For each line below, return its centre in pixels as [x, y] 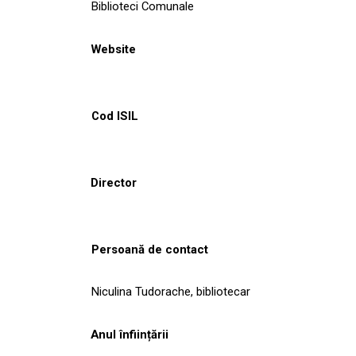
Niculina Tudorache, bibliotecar [171, 291]
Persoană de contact [150, 249]
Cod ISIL [115, 116]
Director [114, 182]
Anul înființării [130, 334]
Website [113, 49]
